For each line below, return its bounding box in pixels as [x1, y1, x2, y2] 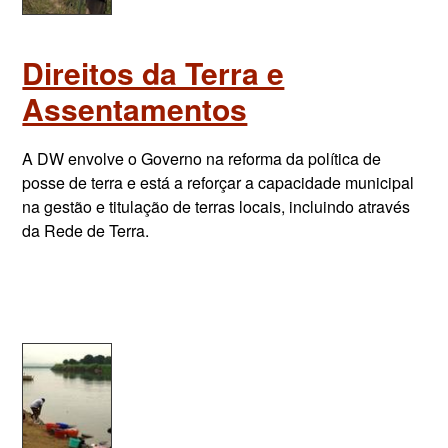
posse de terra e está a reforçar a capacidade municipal [22, 171, 415, 194]
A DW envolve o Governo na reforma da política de [22, 147, 382, 170]
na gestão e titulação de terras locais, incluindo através [22, 195, 411, 218]
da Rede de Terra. [22, 219, 150, 242]
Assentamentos [22, 87, 248, 130]
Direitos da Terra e [22, 51, 285, 94]
